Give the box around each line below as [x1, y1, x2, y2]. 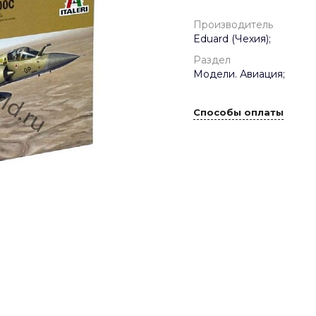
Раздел [193, 54, 231, 66]
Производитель [193, 18, 273, 31]
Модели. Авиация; [193, 68, 285, 80]
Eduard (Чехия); [193, 32, 271, 45]
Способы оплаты [193, 107, 284, 119]
